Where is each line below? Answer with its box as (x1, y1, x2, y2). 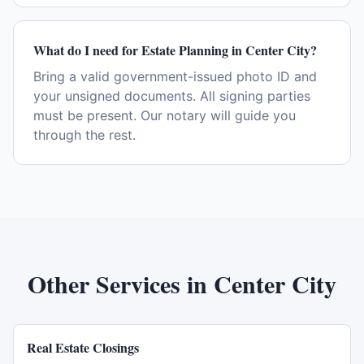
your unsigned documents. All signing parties (33, 88, 310, 104)
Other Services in (28, 266, 214, 301)
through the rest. (33, 127, 136, 143)
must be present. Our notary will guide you (33, 107, 296, 123)
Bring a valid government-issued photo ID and (33, 68, 317, 84)
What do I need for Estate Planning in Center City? (33, 41, 317, 59)
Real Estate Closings (27, 338, 139, 357)
